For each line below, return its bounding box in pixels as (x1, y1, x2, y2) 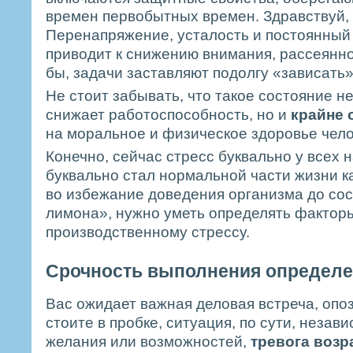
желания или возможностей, (46, 333, 251, 351)
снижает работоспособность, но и (46, 106, 291, 123)
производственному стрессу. (46, 223, 250, 240)
